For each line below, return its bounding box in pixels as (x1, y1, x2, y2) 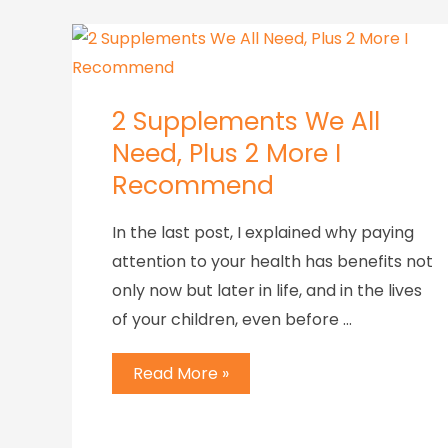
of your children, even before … (112, 307, 352, 331)
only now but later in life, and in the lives (112, 278, 422, 302)
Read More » (133, 362, 229, 386)
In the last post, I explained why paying (112, 220, 414, 244)
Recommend (112, 167, 274, 203)
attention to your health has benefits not (112, 249, 433, 273)
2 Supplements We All (112, 103, 380, 139)
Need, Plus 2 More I (112, 135, 341, 171)
